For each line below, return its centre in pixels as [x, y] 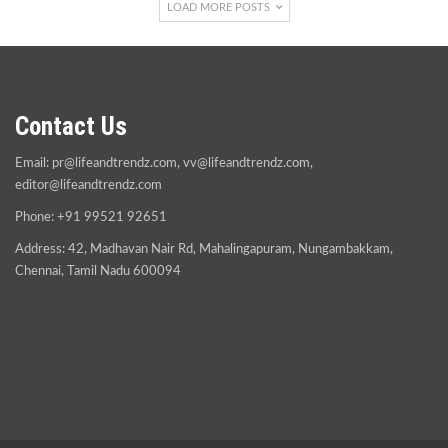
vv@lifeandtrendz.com [246, 163]
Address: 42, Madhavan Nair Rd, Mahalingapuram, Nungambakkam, [204, 249]
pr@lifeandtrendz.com [114, 163]
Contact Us [71, 126]
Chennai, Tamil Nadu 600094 [98, 271]
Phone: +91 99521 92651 [91, 217]
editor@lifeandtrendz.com [88, 185]
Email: [33, 163]
